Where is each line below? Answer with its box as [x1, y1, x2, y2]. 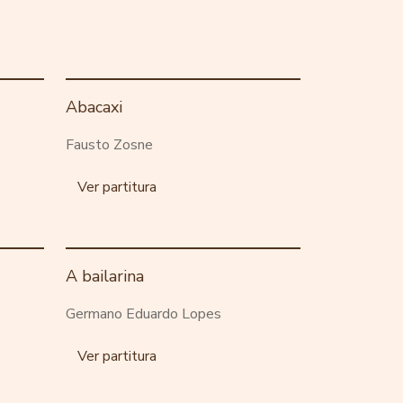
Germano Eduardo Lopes [66, 303, 221, 324]
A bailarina [66, 264, 144, 287]
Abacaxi [66, 95, 122, 118]
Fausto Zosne [66, 134, 153, 155]
